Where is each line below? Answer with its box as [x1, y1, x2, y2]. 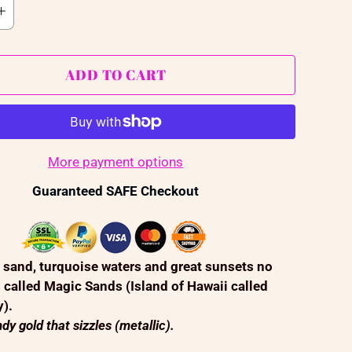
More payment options [48, 153, 184, 170]
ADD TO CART [64, 64, 167, 84]
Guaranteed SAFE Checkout [32, 182, 200, 199]
